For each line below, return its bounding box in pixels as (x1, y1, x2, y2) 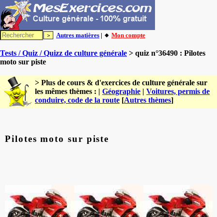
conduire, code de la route (35, 96, 120, 104)
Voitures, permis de (146, 87, 210, 95)
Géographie (102, 87, 140, 95)
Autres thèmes (124, 96, 171, 104)
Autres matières (56, 31, 99, 39)
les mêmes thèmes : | (35, 87, 102, 95)
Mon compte (111, 31, 145, 39)
